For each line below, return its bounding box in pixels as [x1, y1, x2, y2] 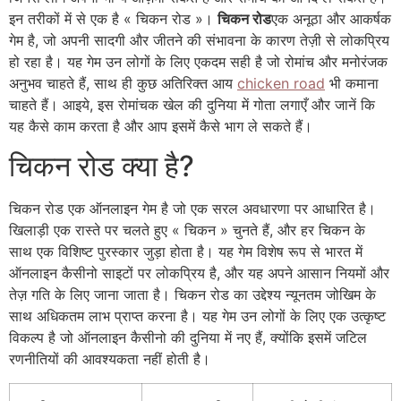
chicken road [237, 74, 325, 92]
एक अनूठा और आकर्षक [271, 10, 391, 28]
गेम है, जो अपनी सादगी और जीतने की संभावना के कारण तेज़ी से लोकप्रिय [9, 31, 389, 49]
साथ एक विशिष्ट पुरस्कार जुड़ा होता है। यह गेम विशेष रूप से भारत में [9, 243, 363, 261]
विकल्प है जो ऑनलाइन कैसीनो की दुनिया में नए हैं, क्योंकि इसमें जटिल [9, 328, 367, 347]
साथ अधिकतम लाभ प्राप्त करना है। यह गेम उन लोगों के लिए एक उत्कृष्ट [9, 307, 386, 326]
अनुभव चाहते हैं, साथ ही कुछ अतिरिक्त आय [9, 74, 237, 92]
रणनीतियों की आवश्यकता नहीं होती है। [9, 350, 210, 369]
